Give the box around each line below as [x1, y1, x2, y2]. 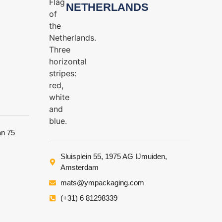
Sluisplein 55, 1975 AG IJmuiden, [60, 152, 167, 161]
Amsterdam [60, 163, 99, 171]
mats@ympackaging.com [60, 178, 144, 187]
